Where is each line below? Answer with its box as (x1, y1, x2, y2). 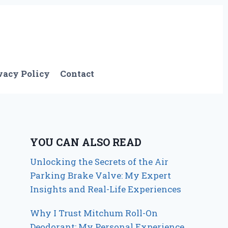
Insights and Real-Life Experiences (30, 183, 182, 195)
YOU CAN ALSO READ (30, 135, 142, 149)
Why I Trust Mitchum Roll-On (30, 207, 158, 219)
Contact (60, 67, 95, 79)
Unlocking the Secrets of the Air (30, 156, 169, 168)
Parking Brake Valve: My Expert (30, 169, 172, 182)
